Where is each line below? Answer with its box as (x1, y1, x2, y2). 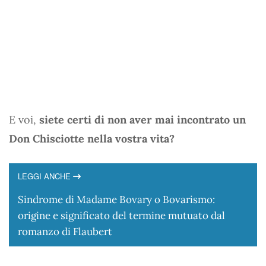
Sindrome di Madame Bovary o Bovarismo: (18, 192, 215, 206)
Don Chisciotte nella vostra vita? (9, 131, 175, 145)
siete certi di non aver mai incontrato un (39, 112, 246, 126)
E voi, (9, 112, 39, 126)
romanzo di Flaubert (18, 224, 112, 238)
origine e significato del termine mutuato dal (18, 208, 225, 222)
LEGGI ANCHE (18, 170, 73, 182)
